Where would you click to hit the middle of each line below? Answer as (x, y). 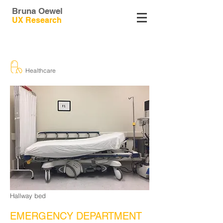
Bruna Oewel (37, 11)
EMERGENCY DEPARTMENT (76, 216)
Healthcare (41, 70)
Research (44, 20)
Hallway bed (29, 196)
